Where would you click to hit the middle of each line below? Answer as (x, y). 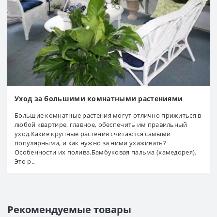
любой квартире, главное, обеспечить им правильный (101, 124)
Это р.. (25, 161)
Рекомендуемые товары (69, 209)
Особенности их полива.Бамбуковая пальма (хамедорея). (106, 152)
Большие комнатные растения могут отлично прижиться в (108, 115)
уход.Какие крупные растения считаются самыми (93, 133)
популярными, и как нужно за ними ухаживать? (90, 143)
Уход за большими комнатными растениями (99, 98)
